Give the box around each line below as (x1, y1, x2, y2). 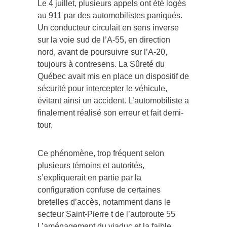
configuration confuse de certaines (37, 189, 161, 198)
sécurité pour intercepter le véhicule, (37, 88, 167, 97)
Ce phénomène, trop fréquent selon (37, 153, 164, 162)
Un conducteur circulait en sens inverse (37, 27, 179, 36)
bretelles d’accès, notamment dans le (37, 201, 171, 210)
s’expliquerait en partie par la (37, 177, 141, 186)
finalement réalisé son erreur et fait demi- (37, 112, 183, 121)
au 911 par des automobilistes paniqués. (37, 15, 182, 24)
